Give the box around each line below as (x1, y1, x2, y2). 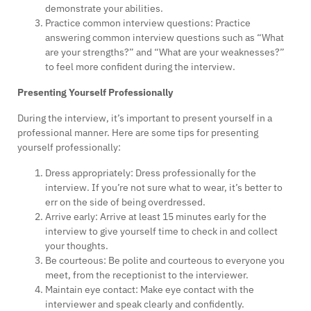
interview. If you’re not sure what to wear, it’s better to (45, 181, 283, 194)
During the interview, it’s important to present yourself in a (17, 112, 272, 125)
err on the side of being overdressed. (45, 196, 205, 209)
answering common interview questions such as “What (45, 31, 284, 44)
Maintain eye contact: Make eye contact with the (45, 283, 254, 296)
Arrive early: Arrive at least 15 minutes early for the (45, 210, 267, 224)
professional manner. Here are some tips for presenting (17, 126, 258, 140)
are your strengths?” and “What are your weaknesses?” (45, 46, 285, 59)
